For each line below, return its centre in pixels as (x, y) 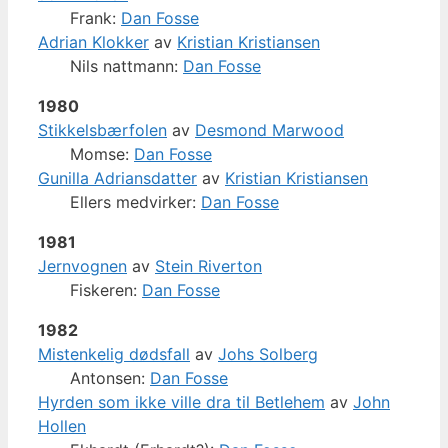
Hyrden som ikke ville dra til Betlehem (181, 401)
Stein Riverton (208, 265)
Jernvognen (82, 265)
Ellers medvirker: (135, 201)
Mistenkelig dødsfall (114, 353)
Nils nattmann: (126, 65)
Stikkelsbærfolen (102, 129)
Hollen (62, 425)
